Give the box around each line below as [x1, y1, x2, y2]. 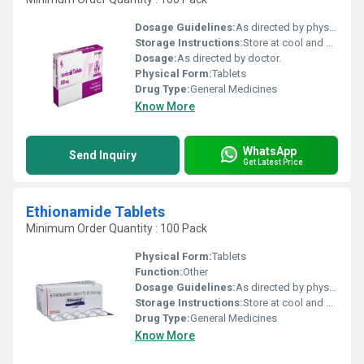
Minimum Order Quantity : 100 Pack [26, 222, 207, 235]
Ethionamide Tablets [26, 203, 165, 220]
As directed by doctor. [177, 52, 281, 64]
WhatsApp [243, 144, 297, 158]
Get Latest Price [243, 157, 303, 167]
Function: [135, 266, 183, 278]
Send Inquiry [69, 149, 136, 162]
